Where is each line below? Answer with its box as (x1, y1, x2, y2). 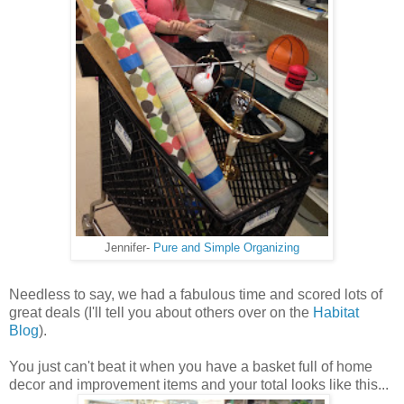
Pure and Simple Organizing (153, 241, 299, 254)
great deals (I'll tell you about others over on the (9, 304, 313, 320)
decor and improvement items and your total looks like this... (9, 376, 389, 392)
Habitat (313, 304, 359, 320)
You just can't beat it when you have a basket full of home (9, 358, 372, 374)
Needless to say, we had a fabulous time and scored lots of (9, 286, 382, 302)
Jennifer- (105, 241, 153, 254)
